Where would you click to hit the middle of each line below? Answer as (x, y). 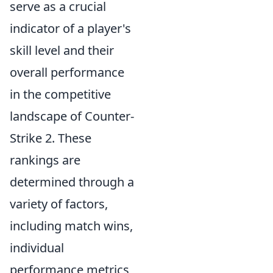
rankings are (45, 160)
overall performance (67, 72)
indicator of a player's (70, 28)
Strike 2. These (51, 138)
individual (37, 248)
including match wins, (71, 226)
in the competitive (60, 94)
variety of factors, (59, 204)
